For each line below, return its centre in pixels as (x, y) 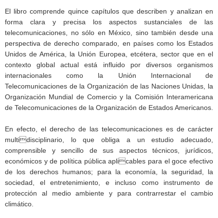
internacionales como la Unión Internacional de (109, 75)
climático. (19, 204)
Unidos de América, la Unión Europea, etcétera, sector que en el (109, 54)
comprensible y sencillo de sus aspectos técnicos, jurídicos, (109, 150)
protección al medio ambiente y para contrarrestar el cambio (109, 193)
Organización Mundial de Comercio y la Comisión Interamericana (109, 97)
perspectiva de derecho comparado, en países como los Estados (109, 43)
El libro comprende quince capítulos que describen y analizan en (109, 11)
